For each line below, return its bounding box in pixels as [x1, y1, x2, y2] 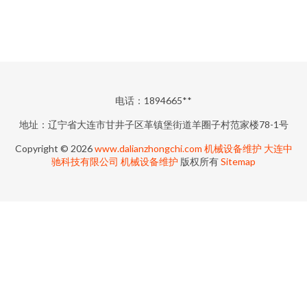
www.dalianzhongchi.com [94, 143, 202, 154]
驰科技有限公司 [51, 156, 119, 167]
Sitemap [221, 156, 256, 167]
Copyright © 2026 [14, 143, 95, 154]
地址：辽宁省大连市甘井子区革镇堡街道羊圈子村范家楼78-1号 [19, 119, 288, 130]
